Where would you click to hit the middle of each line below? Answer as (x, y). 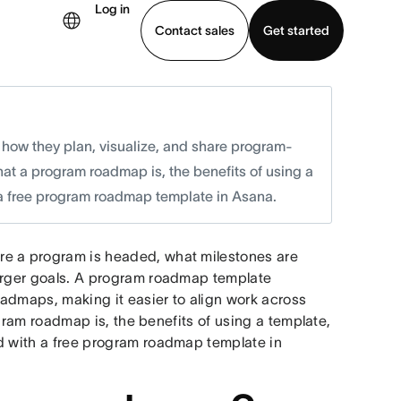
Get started (296, 30)
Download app (68, 104)
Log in (112, 9)
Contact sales (195, 30)
